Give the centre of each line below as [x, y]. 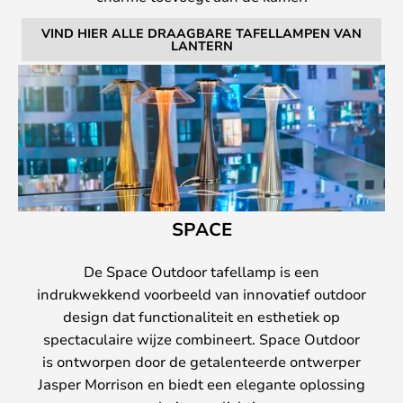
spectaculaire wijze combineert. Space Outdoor [201, 338]
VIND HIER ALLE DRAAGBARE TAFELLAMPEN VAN [201, 32]
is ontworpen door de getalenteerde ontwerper [201, 361]
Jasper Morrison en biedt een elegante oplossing [201, 383]
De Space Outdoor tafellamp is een [201, 271]
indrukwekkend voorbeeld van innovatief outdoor [201, 293]
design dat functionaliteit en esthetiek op [201, 316]
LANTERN [201, 45]
